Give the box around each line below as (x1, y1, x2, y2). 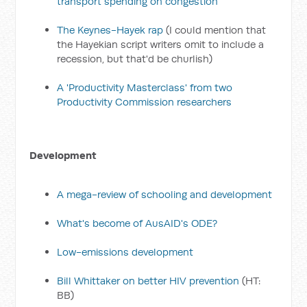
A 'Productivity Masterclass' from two (57, 81, 233, 94)
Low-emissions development (57, 245, 194, 258)
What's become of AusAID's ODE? (57, 217, 218, 230)
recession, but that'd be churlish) (57, 52, 213, 65)
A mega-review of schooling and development (57, 188, 273, 201)
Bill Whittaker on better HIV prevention (57, 274, 240, 287)
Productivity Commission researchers (57, 95, 232, 108)
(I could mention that (163, 23, 267, 36)
